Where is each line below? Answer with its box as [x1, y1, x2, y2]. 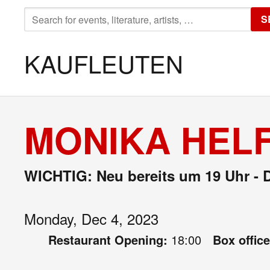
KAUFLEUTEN [24, 46, 183, 80]
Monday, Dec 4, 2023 [24, 208, 159, 229]
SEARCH [24, 7, 65, 21]
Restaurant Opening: [48, 231, 171, 248]
